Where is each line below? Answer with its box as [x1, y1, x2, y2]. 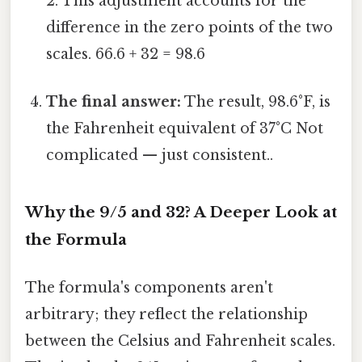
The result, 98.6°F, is [181, 93, 331, 112]
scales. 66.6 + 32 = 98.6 [46, 44, 206, 63]
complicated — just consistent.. [46, 146, 274, 165]
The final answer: [46, 93, 182, 112]
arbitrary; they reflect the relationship [25, 305, 308, 324]
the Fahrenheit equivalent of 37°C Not [46, 120, 324, 138]
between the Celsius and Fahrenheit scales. [25, 332, 335, 351]
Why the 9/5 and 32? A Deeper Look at [25, 202, 337, 221]
